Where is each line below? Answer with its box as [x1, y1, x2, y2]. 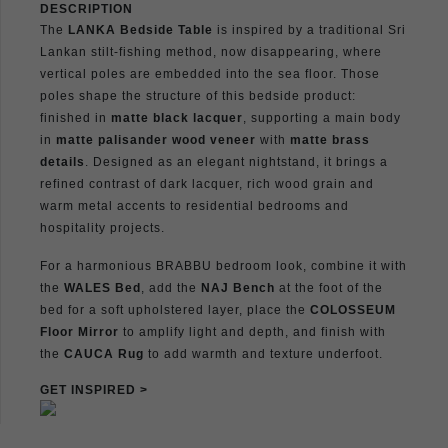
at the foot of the [275, 280, 383, 295]
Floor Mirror [40, 324, 119, 339]
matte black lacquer [111, 110, 243, 125]
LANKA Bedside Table [68, 22, 213, 37]
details [40, 154, 85, 169]
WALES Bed [64, 280, 141, 295]
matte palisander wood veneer [56, 132, 256, 147]
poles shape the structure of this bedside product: [40, 88, 356, 103]
